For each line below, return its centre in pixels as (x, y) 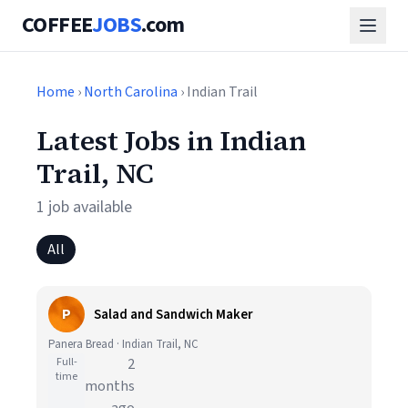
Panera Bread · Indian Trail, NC (123, 344)
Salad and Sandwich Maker (173, 314)
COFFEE (57, 25)
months (110, 386)
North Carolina (131, 92)
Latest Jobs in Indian (171, 141)
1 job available (84, 207)
